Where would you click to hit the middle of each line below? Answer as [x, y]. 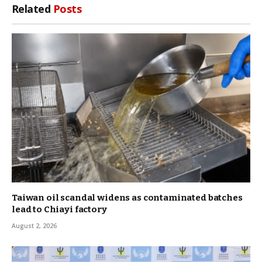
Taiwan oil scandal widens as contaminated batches [127, 198]
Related [32, 9]
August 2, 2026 [34, 226]
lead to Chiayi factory [59, 210]
